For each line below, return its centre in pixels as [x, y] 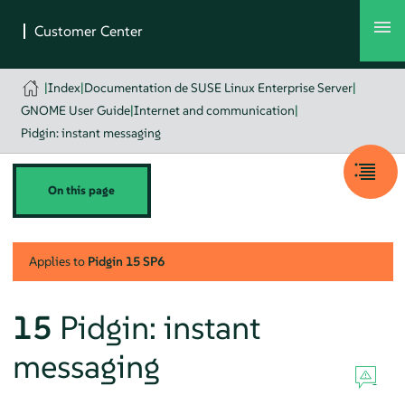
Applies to [58, 261]
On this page [82, 190]
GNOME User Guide [75, 110]
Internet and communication [214, 110]
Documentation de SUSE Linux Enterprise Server [219, 88]
